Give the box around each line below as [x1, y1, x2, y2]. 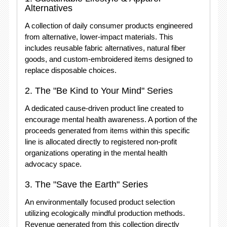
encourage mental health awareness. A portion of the [24, 115, 197, 124]
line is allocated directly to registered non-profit [24, 137, 177, 146]
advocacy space [24, 160, 80, 168]
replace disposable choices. [24, 66, 117, 74]
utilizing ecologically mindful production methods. [24, 209, 185, 217]
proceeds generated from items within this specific [24, 126, 190, 135]
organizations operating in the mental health [24, 148, 167, 157]
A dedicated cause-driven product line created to [24, 104, 183, 112]
